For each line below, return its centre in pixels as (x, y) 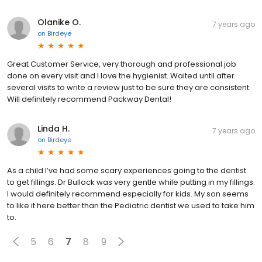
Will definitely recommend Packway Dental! (89, 99)
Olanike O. (59, 22)
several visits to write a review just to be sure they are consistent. (129, 87)
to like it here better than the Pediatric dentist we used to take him (131, 206)
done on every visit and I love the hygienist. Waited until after (121, 76)
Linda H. (54, 129)
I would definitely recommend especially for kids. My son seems (128, 194)
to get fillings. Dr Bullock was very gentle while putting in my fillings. (131, 182)
